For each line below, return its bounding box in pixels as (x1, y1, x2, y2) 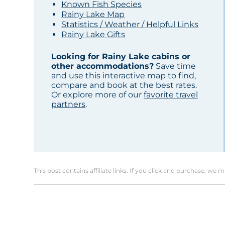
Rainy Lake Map (61, 10, 125, 20)
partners (51, 99, 86, 109)
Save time (154, 61, 196, 71)
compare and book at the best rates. (51, 80, 197, 90)
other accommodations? (51, 61, 154, 71)
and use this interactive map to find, (51, 71, 196, 81)
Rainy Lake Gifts (61, 30, 126, 40)
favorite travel (144, 90, 198, 100)
